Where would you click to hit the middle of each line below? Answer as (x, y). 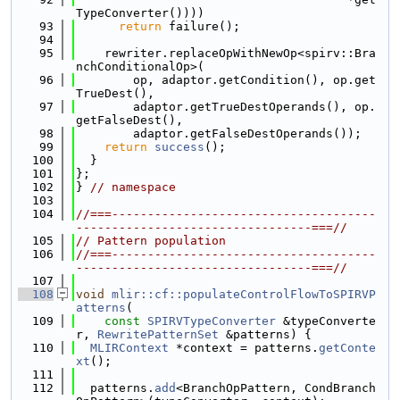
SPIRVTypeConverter (212, 321)
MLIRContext (129, 348)
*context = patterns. (244, 348)
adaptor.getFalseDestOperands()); (219, 133)
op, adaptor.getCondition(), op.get (226, 80)
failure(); (201, 26)
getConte (347, 348)
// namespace (133, 187)
